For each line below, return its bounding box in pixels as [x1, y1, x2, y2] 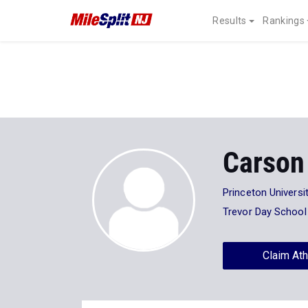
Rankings [263, 15, 305, 26]
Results [212, 15, 247, 26]
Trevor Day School [223, 206, 307, 218]
